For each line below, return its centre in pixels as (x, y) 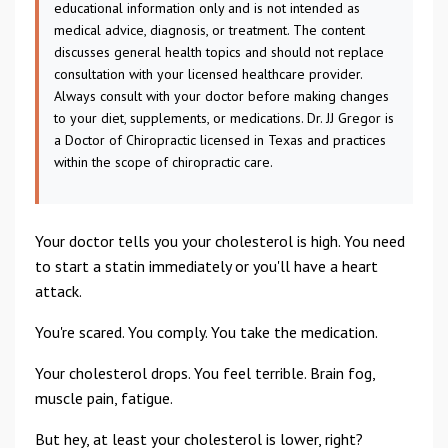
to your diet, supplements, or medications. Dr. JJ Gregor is (224, 118)
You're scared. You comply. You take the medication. (206, 332)
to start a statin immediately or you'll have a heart (206, 266)
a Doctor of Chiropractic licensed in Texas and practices (220, 140)
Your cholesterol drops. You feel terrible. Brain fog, (205, 373)
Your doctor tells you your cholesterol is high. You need (220, 241)
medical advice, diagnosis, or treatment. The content (209, 30)
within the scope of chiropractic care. (163, 162)
